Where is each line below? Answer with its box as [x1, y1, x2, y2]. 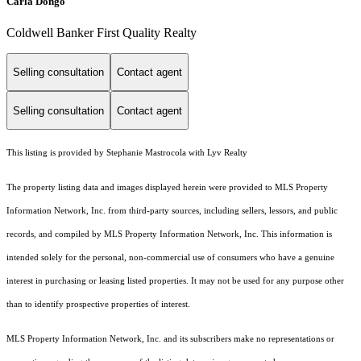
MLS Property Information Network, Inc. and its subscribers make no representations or [6, 334, 334, 344]
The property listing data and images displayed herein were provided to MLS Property [6, 183, 328, 193]
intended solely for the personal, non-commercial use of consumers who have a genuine [6, 253, 334, 263]
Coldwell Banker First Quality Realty [6, 25, 197, 39]
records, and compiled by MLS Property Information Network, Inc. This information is [6, 230, 332, 239]
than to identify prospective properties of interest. [6, 300, 190, 309]
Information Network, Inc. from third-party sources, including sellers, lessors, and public [6, 206, 338, 216]
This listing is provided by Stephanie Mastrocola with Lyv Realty [6, 148, 247, 158]
